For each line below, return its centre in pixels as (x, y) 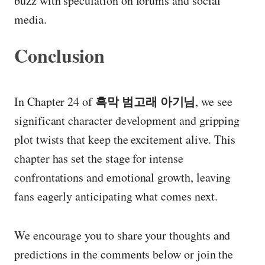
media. (30, 20)
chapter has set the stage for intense (99, 159)
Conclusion (59, 56)
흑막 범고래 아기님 (145, 102)
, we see (214, 102)
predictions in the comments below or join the (124, 254)
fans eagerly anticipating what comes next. (116, 196)
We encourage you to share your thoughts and (122, 235)
